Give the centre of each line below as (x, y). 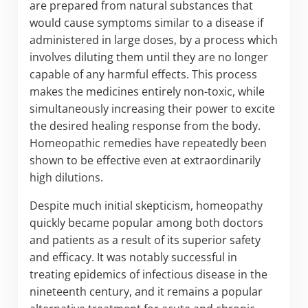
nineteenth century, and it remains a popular (146, 291)
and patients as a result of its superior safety (145, 240)
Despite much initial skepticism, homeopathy (146, 205)
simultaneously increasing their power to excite (152, 108)
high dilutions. (66, 177)
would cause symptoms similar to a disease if (146, 22)
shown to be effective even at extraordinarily (145, 160)
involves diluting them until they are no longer (148, 57)
